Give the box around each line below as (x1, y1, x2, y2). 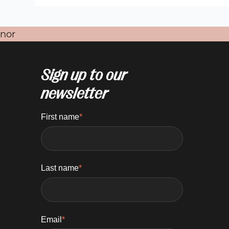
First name (41, 112, 79, 121)
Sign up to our (41, 66, 127, 84)
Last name (41, 164, 79, 173)
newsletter (41, 84, 108, 102)
